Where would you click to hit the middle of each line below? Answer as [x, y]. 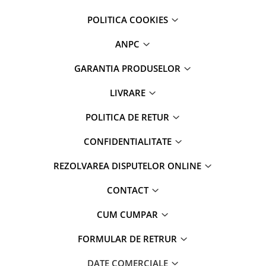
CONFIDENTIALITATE [129, 141]
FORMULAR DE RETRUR [129, 239]
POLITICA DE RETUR [129, 117]
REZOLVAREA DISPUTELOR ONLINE [129, 166]
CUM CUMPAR [129, 214]
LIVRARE [129, 93]
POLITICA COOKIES [129, 20]
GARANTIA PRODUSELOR [129, 68]
